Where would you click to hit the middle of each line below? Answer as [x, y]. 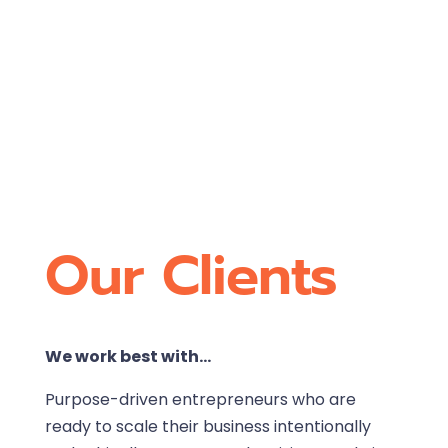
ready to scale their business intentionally [207, 426]
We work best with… [127, 356]
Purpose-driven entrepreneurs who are [200, 399]
